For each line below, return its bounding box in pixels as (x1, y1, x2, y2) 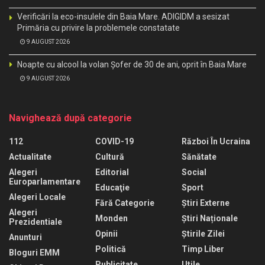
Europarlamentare (9, 177, 80, 187)
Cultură (95, 152, 124, 162)
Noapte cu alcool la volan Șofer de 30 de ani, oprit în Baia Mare (17, 60, 247, 70)
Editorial (95, 167, 129, 177)
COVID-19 (95, 137, 134, 147)
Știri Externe (182, 198, 230, 208)
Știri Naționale (182, 214, 238, 224)
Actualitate (9, 152, 51, 162)
